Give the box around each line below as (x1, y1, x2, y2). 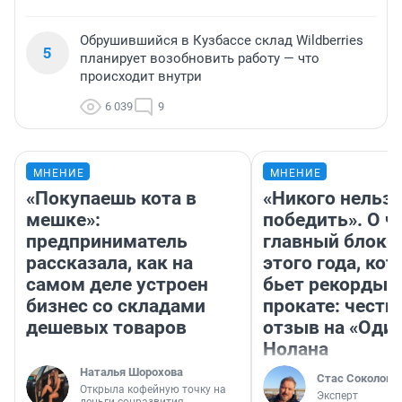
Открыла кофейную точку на (80, 382, 226, 396)
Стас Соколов (317, 371, 392, 385)
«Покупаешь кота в (26, 187, 197, 209)
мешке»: (26, 208, 100, 231)
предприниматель (26, 230, 188, 252)
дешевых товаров (26, 316, 187, 338)
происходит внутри (80, 67, 202, 84)
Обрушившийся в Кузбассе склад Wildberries (80, 31, 363, 48)
